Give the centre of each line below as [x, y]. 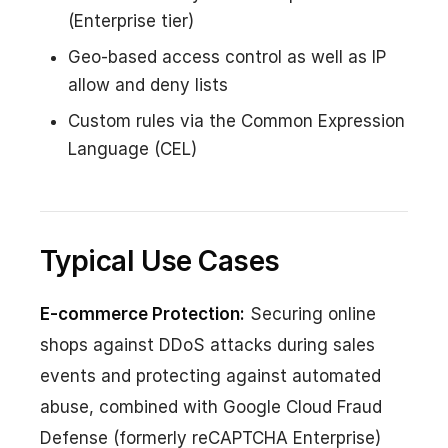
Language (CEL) [132, 148]
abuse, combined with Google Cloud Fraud [211, 406]
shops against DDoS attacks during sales [207, 344]
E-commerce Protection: [142, 313]
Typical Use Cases [160, 260]
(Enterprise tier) [131, 20]
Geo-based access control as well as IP [227, 56]
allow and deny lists [148, 84]
